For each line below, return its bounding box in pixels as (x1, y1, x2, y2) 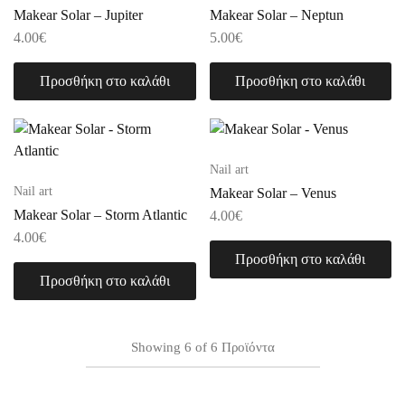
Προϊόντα (221, 340, 275, 354)
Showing (130, 340, 181, 354)
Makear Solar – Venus (209, 185, 336, 201)
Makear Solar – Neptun (209, 7, 344, 23)
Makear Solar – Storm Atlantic (14, 207, 187, 222)
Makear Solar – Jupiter (14, 7, 143, 23)
